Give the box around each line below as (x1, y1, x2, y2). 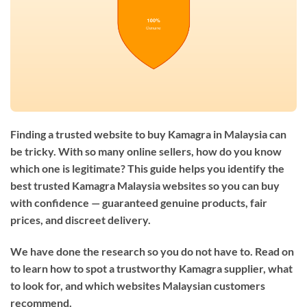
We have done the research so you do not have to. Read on (10, 244, 294, 258)
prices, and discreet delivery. (10, 212, 151, 226)
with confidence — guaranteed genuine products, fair (10, 195, 267, 209)
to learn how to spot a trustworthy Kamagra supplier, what (10, 261, 293, 275)
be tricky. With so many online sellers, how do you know (10, 144, 282, 158)
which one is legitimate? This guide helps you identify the (10, 161, 284, 175)
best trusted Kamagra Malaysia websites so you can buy (10, 178, 280, 192)
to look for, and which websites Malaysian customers (10, 278, 265, 292)
